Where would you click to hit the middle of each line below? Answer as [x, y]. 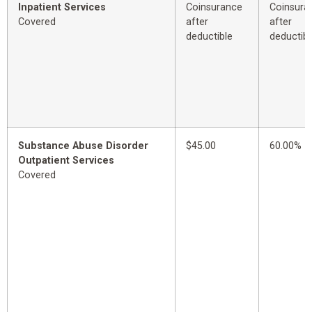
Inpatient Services [62, 8]
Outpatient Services [66, 161]
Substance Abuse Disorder [83, 146]
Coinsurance [214, 8]
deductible [209, 37]
